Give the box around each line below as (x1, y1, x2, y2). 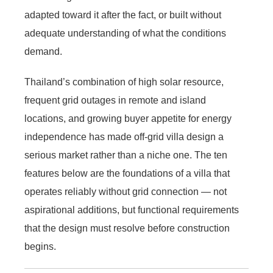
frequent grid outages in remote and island (24, 94, 206, 105)
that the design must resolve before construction (24, 222, 230, 233)
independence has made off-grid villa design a (24, 131, 224, 142)
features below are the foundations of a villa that (24, 168, 230, 179)
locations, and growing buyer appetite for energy (24, 113, 232, 124)
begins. (24, 241, 56, 252)
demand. (24, 46, 62, 57)
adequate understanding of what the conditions (24, 27, 226, 38)
